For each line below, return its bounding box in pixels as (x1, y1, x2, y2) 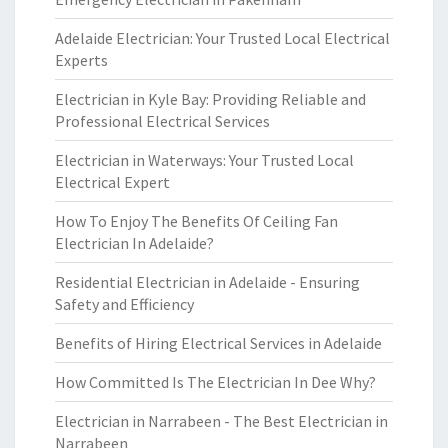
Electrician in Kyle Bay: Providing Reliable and (55, 89, 366, 109)
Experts (55, 50, 108, 70)
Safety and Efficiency (55, 294, 194, 314)
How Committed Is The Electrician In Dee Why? (55, 372, 376, 392)
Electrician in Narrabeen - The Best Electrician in (55, 411, 388, 431)
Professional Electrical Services (55, 111, 270, 131)
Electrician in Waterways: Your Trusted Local (55, 150, 354, 170)
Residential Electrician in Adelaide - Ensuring (55, 272, 360, 292)
